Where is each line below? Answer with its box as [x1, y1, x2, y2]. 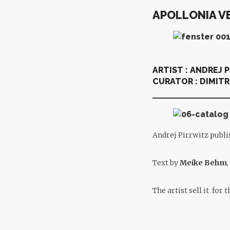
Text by [152, 158, 180, 167]
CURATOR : [152, 76, 200, 86]
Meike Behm [180, 158, 227, 167]
